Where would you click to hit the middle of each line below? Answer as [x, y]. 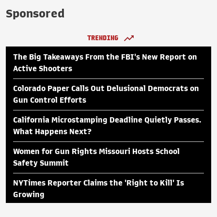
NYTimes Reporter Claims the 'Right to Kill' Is [99, 183]
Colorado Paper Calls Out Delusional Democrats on [106, 88]
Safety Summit [41, 163]
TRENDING [103, 38]
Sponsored [35, 13]
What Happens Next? [52, 132]
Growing [29, 194]
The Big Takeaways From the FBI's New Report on [105, 57]
